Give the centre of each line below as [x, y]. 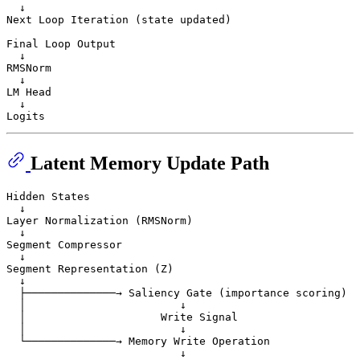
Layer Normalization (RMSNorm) [100, 220]
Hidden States [48, 196]
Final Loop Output [61, 43]
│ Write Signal [122, 317]
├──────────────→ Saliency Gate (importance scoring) [177, 292]
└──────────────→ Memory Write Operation [138, 341]
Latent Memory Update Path [150, 163]
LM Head [29, 92]
